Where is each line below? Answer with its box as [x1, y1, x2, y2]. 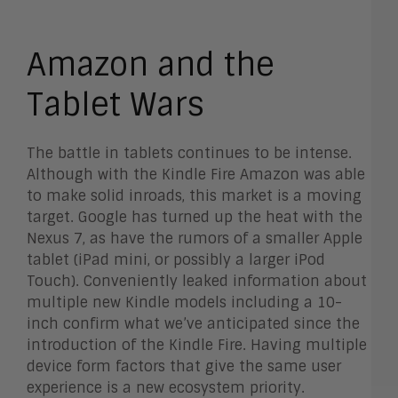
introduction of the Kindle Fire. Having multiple [27, 336, 367, 355]
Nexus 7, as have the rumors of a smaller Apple [27, 229, 362, 249]
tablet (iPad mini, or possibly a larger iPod [27, 251, 325, 270]
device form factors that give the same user [27, 357, 341, 377]
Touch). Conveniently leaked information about [27, 272, 367, 291]
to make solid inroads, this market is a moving [27, 187, 362, 206]
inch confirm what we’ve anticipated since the [27, 314, 360, 334]
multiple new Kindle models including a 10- [27, 293, 342, 313]
